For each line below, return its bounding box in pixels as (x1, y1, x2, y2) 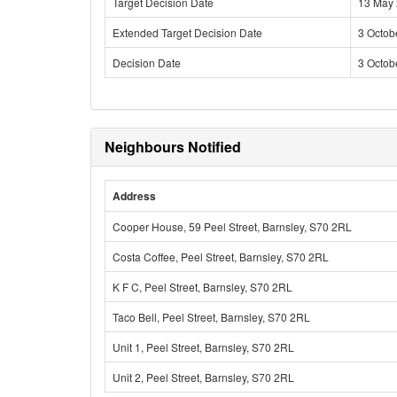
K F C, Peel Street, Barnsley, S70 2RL (113, 279, 292, 294)
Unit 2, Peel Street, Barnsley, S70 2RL (113, 370, 294, 385)
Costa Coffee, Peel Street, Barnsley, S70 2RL (113, 249, 329, 264)
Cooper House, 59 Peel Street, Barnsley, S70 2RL (113, 219, 352, 234)
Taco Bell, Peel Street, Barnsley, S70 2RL (113, 309, 310, 324)
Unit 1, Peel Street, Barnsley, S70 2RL (113, 339, 294, 354)
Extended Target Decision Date (113, 25, 262, 40)
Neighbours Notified (105, 136, 241, 157)
